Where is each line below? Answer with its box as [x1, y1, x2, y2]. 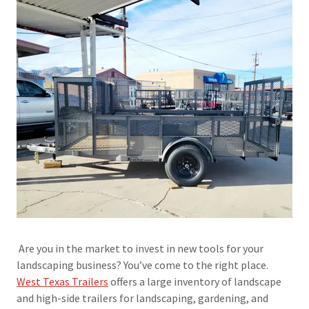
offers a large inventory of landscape [108, 275, 281, 289]
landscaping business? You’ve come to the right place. [17, 258, 268, 272]
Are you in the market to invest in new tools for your [17, 241, 263, 256]
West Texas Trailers [17, 275, 108, 289]
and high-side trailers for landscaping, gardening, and [17, 291, 268, 306]
